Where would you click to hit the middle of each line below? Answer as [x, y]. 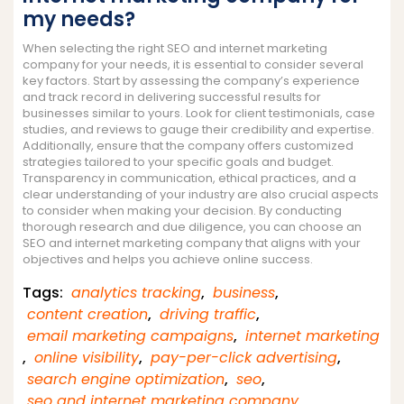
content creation [87, 314]
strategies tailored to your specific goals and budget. [178, 161]
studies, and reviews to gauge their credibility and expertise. [198, 129]
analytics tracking [136, 292]
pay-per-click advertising [244, 357]
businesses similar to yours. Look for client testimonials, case [199, 113]
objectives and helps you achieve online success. [168, 259]
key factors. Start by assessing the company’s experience [191, 80]
